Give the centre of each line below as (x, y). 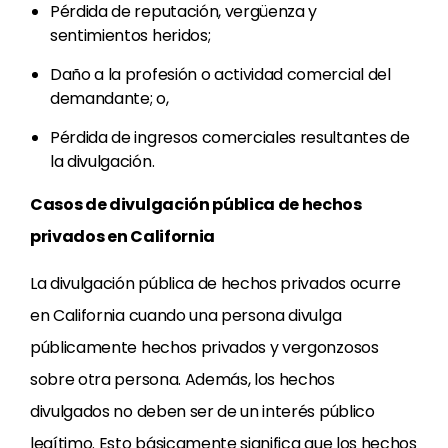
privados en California (122, 236)
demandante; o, (109, 98)
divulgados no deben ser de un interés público (202, 411)
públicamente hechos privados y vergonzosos (204, 347)
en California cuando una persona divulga (186, 315)
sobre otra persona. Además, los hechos (182, 379)
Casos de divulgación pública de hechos (196, 204)
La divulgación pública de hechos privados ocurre (215, 283)
